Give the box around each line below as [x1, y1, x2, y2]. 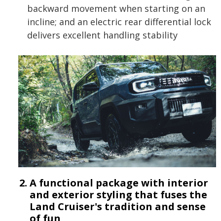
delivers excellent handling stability [27, 29, 178, 41]
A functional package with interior [30, 176, 208, 190]
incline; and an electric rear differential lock [27, 15, 211, 28]
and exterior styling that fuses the [30, 188, 207, 202]
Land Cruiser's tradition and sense [30, 200, 206, 214]
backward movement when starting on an [27, 2, 205, 14]
